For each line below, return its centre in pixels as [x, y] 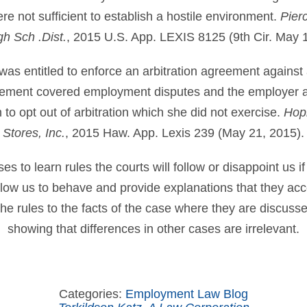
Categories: [92, 294]
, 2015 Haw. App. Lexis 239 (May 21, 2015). [185, 133]
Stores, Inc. [34, 133]
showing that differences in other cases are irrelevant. [153, 229]
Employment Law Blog [187, 294]
